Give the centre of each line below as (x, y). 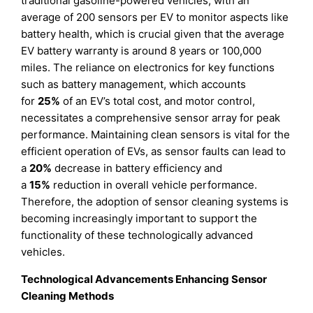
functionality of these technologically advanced (137, 235)
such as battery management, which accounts (134, 85)
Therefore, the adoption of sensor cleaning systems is (155, 202)
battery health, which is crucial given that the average (153, 34)
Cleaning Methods (68, 296)
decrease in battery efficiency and (137, 168)
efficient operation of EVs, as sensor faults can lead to (154, 152)
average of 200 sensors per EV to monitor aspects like (155, 17)
